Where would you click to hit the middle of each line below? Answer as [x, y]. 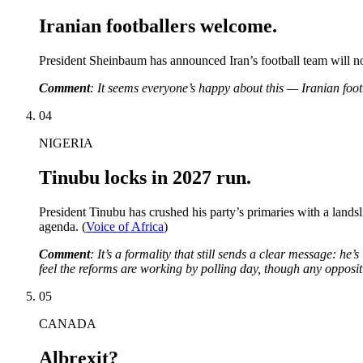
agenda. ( [62, 227]
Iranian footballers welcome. [158, 26]
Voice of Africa [125, 227]
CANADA [68, 324]
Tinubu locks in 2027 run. [145, 178]
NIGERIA [66, 143]
